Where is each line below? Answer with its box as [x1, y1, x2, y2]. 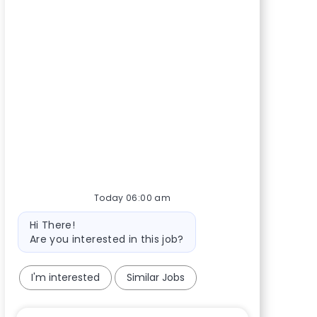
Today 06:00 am [94, 192, 171, 204]
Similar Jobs [127, 270, 185, 285]
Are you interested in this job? [29, 232, 184, 246]
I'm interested [30, 270, 100, 285]
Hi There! [29, 218, 76, 232]
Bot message [15, 211, 83, 225]
